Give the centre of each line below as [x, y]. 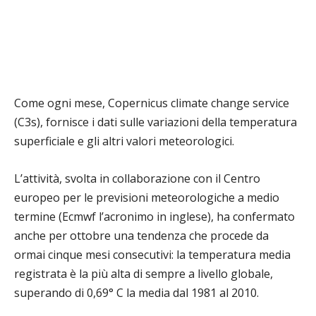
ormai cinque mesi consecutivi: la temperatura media [152, 255]
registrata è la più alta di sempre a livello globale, [144, 274]
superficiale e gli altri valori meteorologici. [124, 141]
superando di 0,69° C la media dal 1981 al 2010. [136, 293]
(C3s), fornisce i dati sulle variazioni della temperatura [156, 122]
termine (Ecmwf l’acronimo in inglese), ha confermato [154, 217]
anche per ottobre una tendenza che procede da [141, 236]
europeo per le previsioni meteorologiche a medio [147, 197]
